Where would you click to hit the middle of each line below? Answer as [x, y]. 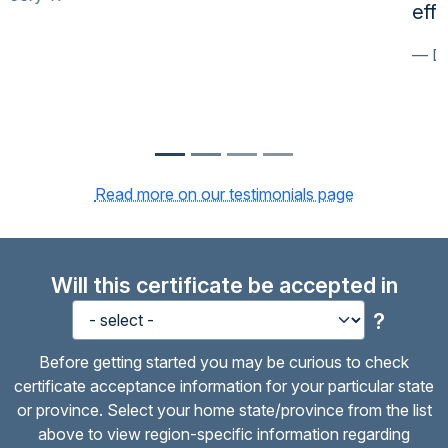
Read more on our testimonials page [224, 194]
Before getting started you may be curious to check [224, 362]
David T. [62, 55]
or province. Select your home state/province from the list [224, 410]
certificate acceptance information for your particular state [224, 386]
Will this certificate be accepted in [224, 285]
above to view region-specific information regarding [224, 434]
